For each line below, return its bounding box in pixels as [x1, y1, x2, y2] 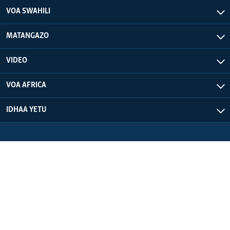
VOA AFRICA [6, 81, 46, 89]
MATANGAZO [6, 31, 49, 40]
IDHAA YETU [6, 105, 47, 114]
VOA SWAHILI [6, 7, 50, 15]
